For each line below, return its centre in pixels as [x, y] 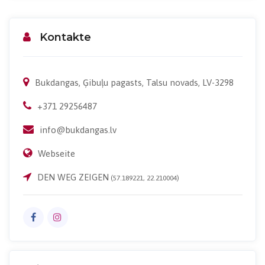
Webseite [56, 153]
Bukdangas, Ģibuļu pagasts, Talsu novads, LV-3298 [134, 82]
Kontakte [65, 37]
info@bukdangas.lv [78, 130]
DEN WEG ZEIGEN [73, 177]
